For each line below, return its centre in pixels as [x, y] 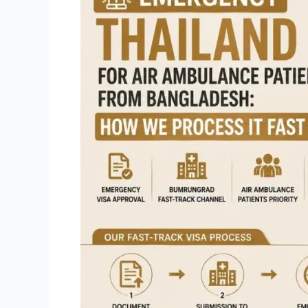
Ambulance [107, 51]
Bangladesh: [110, 100]
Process [100, 150]
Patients [100, 67]
